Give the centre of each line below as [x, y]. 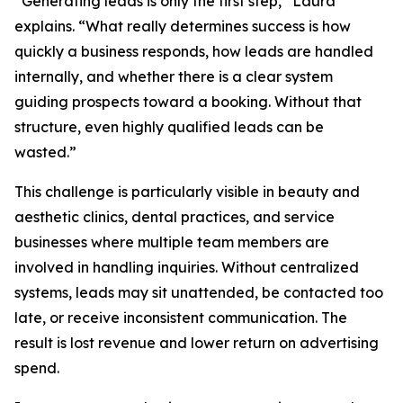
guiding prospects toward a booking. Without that [188, 102]
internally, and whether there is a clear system [174, 77]
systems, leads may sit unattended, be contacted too [199, 293]
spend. [37, 368]
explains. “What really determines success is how [183, 27]
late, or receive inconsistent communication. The [181, 318]
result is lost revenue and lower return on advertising [197, 343]
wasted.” [45, 152]
